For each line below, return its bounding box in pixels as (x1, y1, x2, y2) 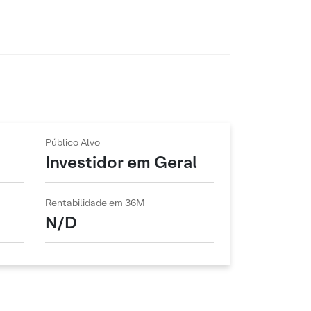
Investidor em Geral (44, 151, 197, 173)
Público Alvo (44, 136, 100, 149)
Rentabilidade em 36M (44, 196, 145, 210)
